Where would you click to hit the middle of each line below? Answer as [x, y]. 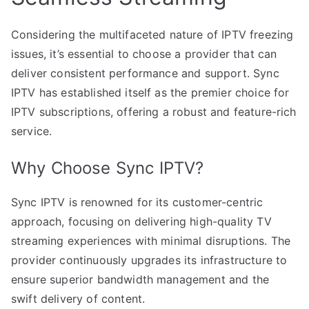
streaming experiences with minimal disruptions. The [151, 240]
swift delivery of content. [78, 298]
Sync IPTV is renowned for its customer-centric [137, 202]
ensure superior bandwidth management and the [140, 279]
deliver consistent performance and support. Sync [145, 73]
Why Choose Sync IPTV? [108, 168]
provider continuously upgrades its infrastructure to [149, 260]
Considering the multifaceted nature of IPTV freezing [152, 34]
